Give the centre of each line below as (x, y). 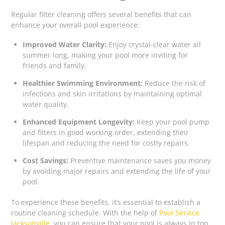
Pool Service (180, 212)
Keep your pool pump (172, 122)
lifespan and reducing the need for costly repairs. (106, 143)
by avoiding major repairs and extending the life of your (117, 171)
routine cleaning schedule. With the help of (85, 212)
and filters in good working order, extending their (105, 132)
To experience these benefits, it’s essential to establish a (106, 202)
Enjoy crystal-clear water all (153, 44)
